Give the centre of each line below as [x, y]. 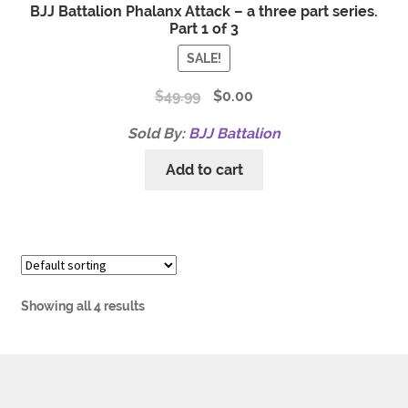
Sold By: [158, 134]
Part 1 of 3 [204, 28]
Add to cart [204, 169]
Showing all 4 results [82, 306]
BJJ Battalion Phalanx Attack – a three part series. [204, 11]
